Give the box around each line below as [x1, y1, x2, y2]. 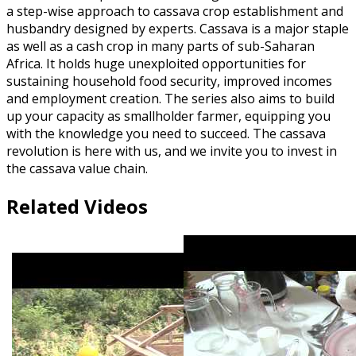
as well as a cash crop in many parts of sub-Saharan [6, 37, 315, 55]
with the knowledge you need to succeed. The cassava [6, 124, 326, 142]
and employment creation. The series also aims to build [6, 89, 335, 107]
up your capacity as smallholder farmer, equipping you [6, 106, 331, 125]
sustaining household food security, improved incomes [6, 72, 332, 90]
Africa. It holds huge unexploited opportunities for [6, 54, 306, 72]
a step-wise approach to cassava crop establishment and [6, 2, 343, 20]
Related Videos [6, 192, 148, 219]
